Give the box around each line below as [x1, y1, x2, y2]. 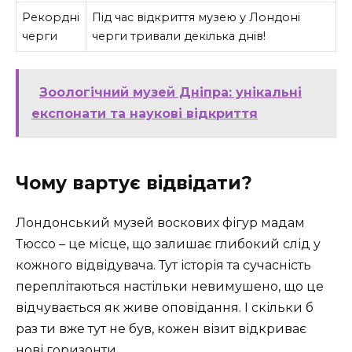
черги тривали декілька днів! [92, 29, 266, 44]
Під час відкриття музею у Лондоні [92, 10, 301, 25]
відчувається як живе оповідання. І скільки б [16, 299, 313, 315]
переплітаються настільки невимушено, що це [16, 278, 324, 294]
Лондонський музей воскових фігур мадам [16, 214, 305, 230]
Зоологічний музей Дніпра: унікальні [39, 84, 302, 100]
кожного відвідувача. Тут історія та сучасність [16, 257, 311, 273]
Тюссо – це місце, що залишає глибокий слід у [16, 236, 321, 251]
